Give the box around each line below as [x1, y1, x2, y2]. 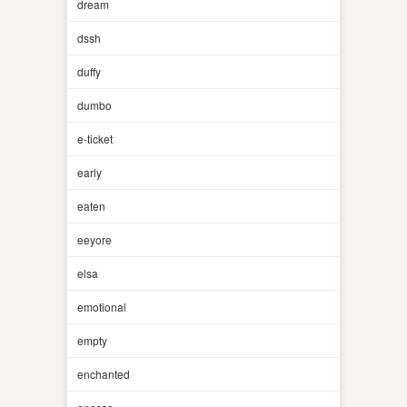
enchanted [77, 365, 130, 382]
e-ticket [77, 130, 113, 146]
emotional [77, 298, 126, 314]
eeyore [77, 231, 112, 247]
